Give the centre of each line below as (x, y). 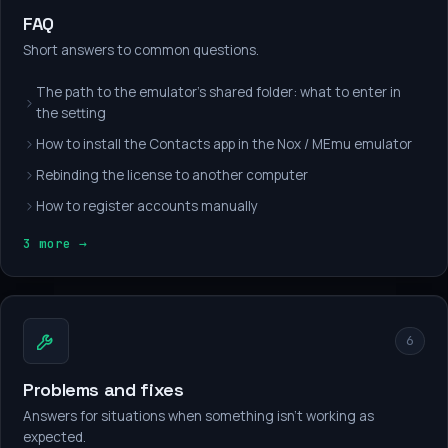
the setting (71, 113)
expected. (54, 437)
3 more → (55, 243)
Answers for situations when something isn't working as (198, 416)
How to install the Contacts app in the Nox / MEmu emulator (224, 144)
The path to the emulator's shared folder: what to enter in (218, 92)
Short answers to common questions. (141, 50)
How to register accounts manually (147, 206)
